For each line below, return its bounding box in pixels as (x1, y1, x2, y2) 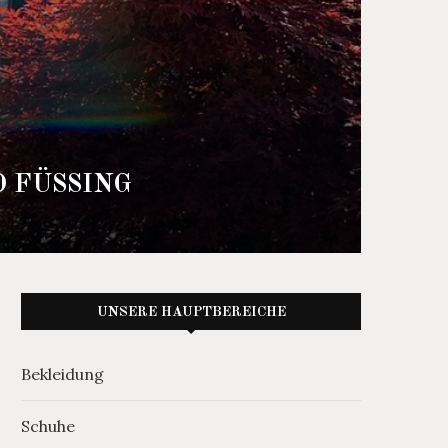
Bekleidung (21, 364, 104, 385)
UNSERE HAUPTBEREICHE (96, 305, 286, 320)
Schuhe (21, 416, 75, 437)
